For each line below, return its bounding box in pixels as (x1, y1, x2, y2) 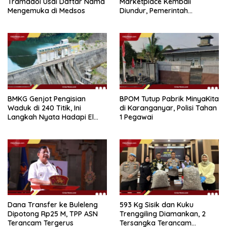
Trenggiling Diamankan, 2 (120, 209, 206, 219)
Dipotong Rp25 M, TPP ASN (8, 209, 98, 219)
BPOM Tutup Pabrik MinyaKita (120, 94, 219, 103)
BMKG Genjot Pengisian (8, 94, 86, 103)
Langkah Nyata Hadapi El (8, 112, 94, 122)
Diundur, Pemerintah (120, 6, 188, 16)
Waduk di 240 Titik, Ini (8, 103, 81, 112)
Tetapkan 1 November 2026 (120, 15, 213, 25)
